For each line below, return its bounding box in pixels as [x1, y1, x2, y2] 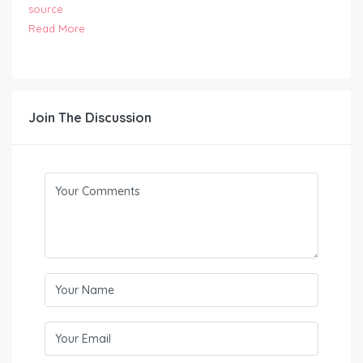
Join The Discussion [28, 109, 152, 126]
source [28, 2, 63, 16]
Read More [28, 22, 85, 36]
